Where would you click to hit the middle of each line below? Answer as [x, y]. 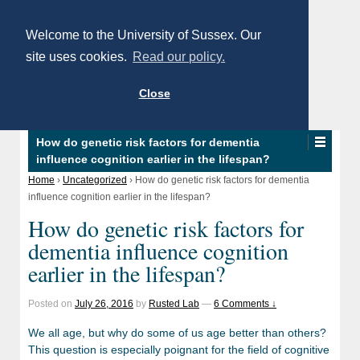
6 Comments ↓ [245, 304]
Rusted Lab [174, 304]
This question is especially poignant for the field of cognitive [179, 350]
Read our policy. [179, 57]
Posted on [51, 304]
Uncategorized [95, 180]
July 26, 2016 [104, 304]
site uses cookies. [78, 57]
